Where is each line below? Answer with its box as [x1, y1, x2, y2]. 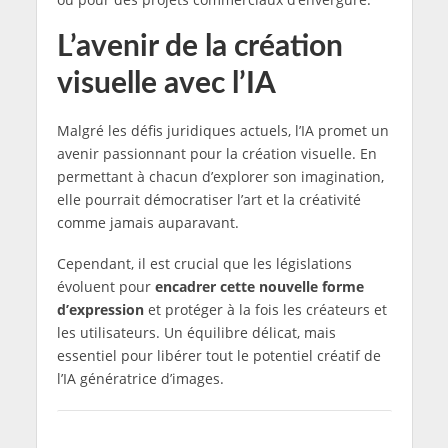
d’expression [56, 300, 148, 320]
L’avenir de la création [56, 32, 343, 63]
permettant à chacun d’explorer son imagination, [56, 167, 384, 187]
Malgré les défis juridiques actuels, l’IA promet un [56, 121, 389, 141]
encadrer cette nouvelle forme [154, 277, 364, 297]
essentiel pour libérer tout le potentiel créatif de [56, 346, 381, 366]
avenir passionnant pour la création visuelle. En [56, 144, 377, 164]
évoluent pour [56, 277, 155, 297]
